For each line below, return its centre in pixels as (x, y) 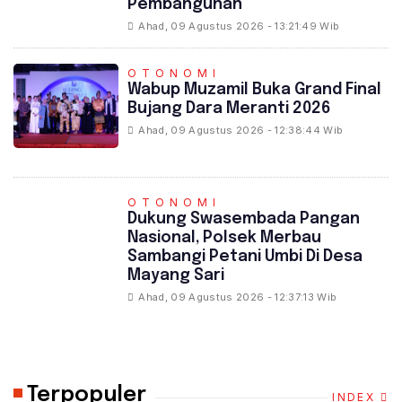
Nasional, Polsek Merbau (225, 237)
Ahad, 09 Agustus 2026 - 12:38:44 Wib (241, 131)
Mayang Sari (176, 275)
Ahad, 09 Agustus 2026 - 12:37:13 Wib (238, 297)
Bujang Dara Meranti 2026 (230, 109)
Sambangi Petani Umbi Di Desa (245, 256)
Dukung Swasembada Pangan (244, 218)
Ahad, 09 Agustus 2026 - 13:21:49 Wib (239, 26)
